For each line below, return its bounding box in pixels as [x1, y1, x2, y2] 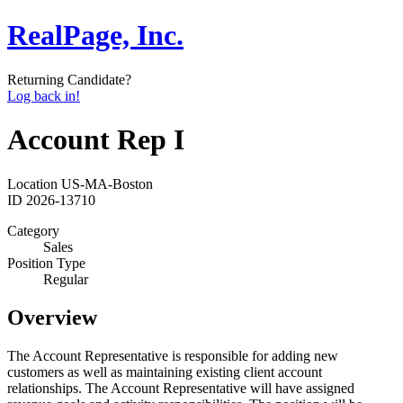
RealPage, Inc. [7, 19, 184, 52]
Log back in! [7, 87, 80, 103]
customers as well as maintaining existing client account [7, 363, 322, 380]
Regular [43, 271, 88, 287]
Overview [7, 305, 97, 329]
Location [7, 175, 58, 192]
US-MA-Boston [61, 175, 153, 192]
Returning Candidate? [7, 71, 131, 87]
